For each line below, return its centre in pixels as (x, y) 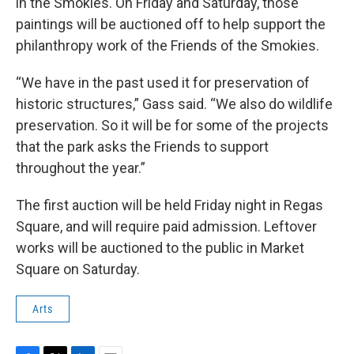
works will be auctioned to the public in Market (160, 248)
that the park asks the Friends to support (142, 147)
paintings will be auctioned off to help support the (171, 24)
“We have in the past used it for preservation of (163, 83)
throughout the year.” (81, 168)
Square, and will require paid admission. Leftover (166, 226)
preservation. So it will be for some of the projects (172, 125)
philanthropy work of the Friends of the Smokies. (168, 45)
